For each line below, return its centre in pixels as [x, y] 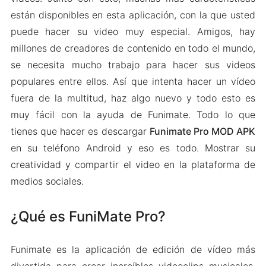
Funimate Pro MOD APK [202, 131]
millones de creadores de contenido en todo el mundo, [133, 48]
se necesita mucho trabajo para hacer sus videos [133, 64]
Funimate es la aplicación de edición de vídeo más [133, 249]
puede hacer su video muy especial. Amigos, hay [133, 31]
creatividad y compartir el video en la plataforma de [133, 164]
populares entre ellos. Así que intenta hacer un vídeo [133, 81]
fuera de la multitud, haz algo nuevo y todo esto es [133, 98]
